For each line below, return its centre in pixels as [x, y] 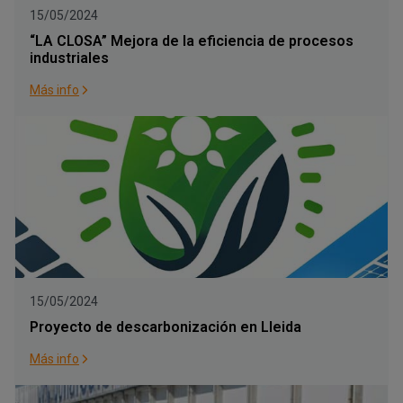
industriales [69, 58]
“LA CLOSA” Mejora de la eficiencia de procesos [192, 41]
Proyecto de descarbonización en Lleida [166, 327]
